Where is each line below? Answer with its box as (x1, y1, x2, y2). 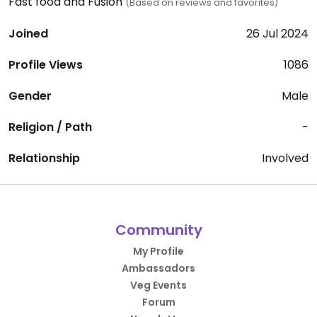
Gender (8, 88, 52, 104)
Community (115, 220, 202, 240)
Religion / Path (8, 119, 92, 135)
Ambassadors (122, 261, 195, 275)
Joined (8, 25, 48, 42)
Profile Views (8, 57, 83, 73)
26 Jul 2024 (246, 25, 309, 42)
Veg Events (130, 278, 187, 292)
